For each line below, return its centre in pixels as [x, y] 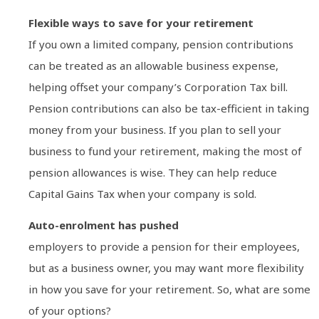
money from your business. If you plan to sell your [155, 129]
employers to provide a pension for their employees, [164, 247]
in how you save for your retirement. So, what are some [169, 289]
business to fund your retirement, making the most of [165, 151]
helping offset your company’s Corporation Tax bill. [158, 87]
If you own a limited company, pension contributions [161, 44]
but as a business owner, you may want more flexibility [166, 268]
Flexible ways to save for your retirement [141, 22]
